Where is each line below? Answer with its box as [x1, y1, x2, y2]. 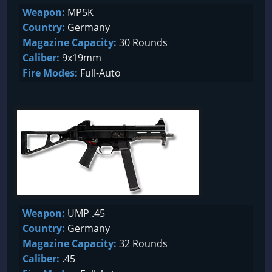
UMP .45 [65, 206, 105, 220]
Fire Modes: [22, 66, 78, 80]
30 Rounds [117, 36, 168, 49]
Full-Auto [78, 66, 121, 80]
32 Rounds [117, 237, 168, 250]
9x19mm [59, 51, 101, 64]
